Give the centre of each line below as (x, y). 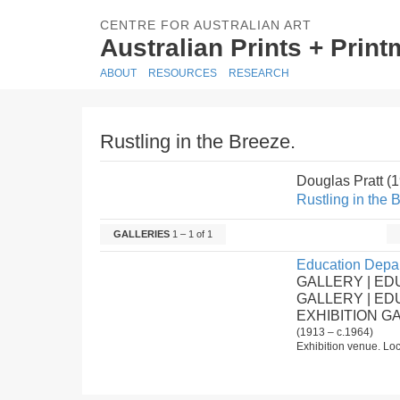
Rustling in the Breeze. (198, 142)
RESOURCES (183, 73)
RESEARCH (259, 73)
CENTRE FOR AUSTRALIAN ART (206, 25)
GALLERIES (142, 234)
